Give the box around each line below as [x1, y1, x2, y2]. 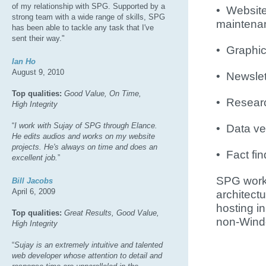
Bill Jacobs [12, 176, 53, 185]
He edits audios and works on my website [12, 132, 155, 141]
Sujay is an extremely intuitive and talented [14, 240, 163, 249]
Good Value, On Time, [64, 89, 141, 98]
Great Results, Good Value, [64, 208, 159, 217]
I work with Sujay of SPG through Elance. [14, 121, 157, 130]
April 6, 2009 [12, 187, 55, 196]
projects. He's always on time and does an [12, 142, 157, 151]
